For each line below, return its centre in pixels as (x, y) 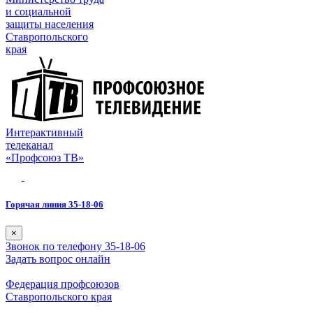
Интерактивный (44, 133)
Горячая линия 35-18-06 (54, 204)
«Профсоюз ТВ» (45, 158)
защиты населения (50, 24)
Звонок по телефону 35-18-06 (75, 246)
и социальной (38, 12)
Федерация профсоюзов (63, 284)
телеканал (29, 145)
